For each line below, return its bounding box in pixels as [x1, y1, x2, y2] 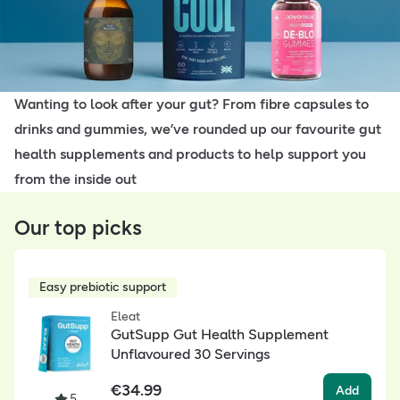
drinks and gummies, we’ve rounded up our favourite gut [14, 121, 381, 138]
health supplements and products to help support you [14, 146, 366, 163]
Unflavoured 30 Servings [111, 346, 270, 363]
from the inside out [14, 171, 137, 188]
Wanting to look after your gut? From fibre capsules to [14, 96, 369, 113]
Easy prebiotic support [39, 279, 166, 296]
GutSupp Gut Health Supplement [111, 326, 329, 344]
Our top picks [14, 215, 142, 241]
